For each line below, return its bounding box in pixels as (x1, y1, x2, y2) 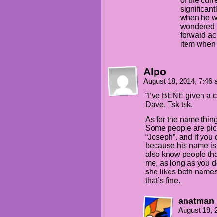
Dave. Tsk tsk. (145, 100, 193, 109)
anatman (178, 196, 214, 206)
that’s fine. (145, 176, 180, 185)
